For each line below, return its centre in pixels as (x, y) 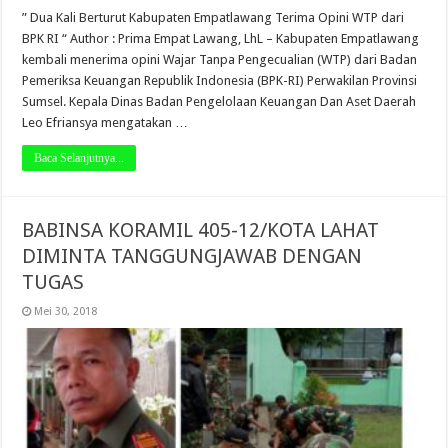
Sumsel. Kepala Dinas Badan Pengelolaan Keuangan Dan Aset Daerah (219, 101)
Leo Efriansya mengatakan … (105, 122)
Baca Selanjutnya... (79, 158)
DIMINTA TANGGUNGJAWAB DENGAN (192, 256)
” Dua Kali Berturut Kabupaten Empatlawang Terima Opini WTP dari (213, 17)
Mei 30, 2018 (66, 311)
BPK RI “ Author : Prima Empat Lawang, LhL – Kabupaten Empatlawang (221, 38)
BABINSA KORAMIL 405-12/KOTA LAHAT (201, 230)
